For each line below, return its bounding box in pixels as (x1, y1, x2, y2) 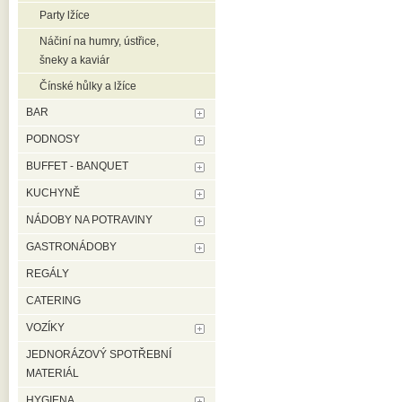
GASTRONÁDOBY (26, 240, 117, 253)
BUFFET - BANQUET (26, 160, 128, 172)
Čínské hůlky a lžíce (39, 80, 136, 92)
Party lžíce (39, 9, 90, 22)
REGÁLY (26, 267, 69, 280)
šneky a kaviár (39, 54, 109, 66)
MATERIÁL (26, 367, 79, 380)
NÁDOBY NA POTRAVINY (26, 214, 153, 226)
